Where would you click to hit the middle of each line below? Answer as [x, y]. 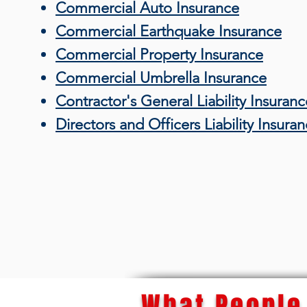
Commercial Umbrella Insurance [161, 78]
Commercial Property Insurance [159, 54]
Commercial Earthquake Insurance [169, 31]
